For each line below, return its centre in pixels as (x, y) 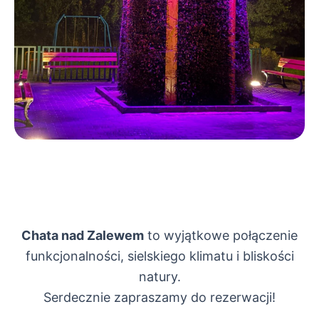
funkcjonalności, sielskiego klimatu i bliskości (159, 256)
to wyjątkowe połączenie (221, 235)
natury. (159, 277)
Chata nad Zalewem (83, 235)
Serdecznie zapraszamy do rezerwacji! (159, 297)
